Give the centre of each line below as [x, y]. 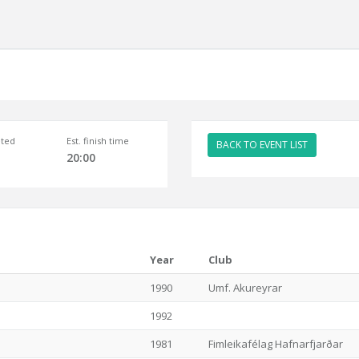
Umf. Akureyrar [245, 288]
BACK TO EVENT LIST [262, 145]
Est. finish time [97, 141]
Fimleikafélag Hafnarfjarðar [276, 344]
